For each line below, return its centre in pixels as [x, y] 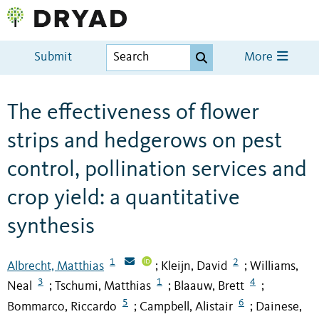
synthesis [51, 227]
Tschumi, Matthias [103, 287]
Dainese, [279, 307]
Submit [53, 58]
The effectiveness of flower [133, 113]
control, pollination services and [157, 170]
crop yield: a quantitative [124, 198]
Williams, [274, 266]
